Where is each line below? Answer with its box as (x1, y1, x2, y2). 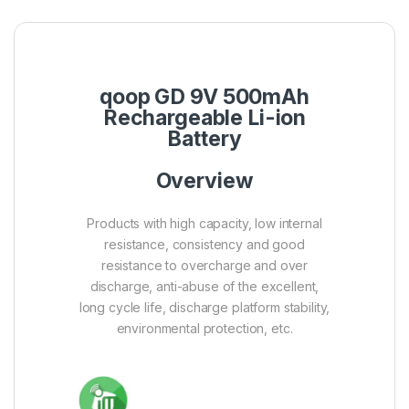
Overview (155, 168, 254, 194)
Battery (167, 126, 242, 152)
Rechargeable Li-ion (102, 105, 307, 131)
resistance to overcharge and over (100, 257, 309, 274)
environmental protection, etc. (116, 320, 293, 337)
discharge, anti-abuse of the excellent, (89, 278, 320, 295)
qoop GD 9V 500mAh (100, 84, 309, 110)
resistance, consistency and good (104, 236, 305, 253)
